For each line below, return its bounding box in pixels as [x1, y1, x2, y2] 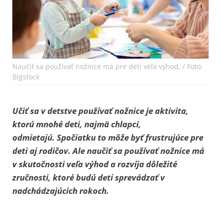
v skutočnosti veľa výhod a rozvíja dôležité [12, 158, 177, 170]
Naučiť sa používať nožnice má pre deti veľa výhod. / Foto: [12, 61, 203, 71]
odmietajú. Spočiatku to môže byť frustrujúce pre [12, 131, 203, 143]
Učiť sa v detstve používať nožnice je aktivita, [12, 105, 188, 116]
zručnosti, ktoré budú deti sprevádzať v [12, 171, 165, 183]
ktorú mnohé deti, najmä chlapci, [12, 118, 141, 130]
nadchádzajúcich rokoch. [12, 184, 109, 196]
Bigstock [12, 72, 39, 81]
